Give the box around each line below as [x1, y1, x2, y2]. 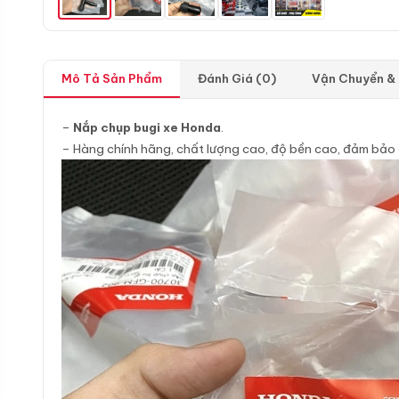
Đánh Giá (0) [198, 71, 276, 85]
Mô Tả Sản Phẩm [61, 71, 162, 85]
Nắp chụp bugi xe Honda [73, 119, 221, 135]
